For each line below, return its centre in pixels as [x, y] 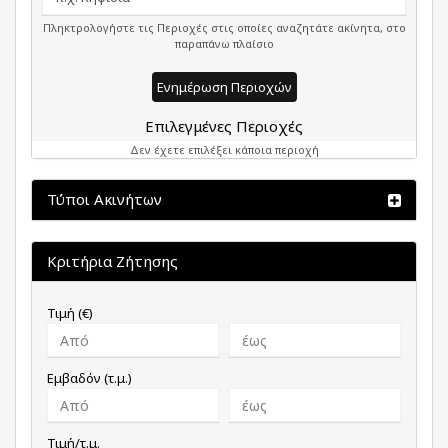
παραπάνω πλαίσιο [224, 43]
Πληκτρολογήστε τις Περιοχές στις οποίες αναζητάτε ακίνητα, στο [224, 27]
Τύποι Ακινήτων [104, 199]
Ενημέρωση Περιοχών [224, 87]
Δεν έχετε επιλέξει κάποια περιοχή [224, 149]
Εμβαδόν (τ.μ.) [89, 378]
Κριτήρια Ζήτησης [112, 261]
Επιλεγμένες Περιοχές [224, 126]
